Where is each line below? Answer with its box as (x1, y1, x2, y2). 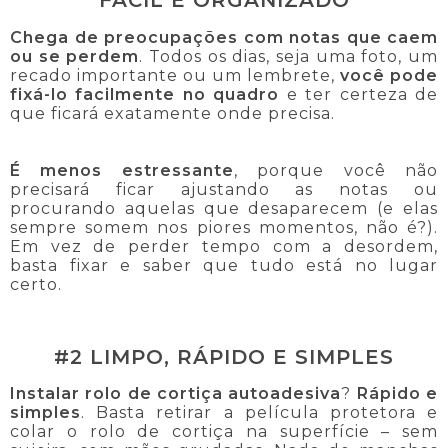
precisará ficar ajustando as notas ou (10, 179, 438, 199)
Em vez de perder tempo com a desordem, (10, 236, 438, 256)
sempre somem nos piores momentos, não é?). (10, 217, 438, 237)
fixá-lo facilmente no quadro (10, 84, 280, 104)
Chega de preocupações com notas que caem (10, 27, 438, 47)
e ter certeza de (279, 84, 439, 104)
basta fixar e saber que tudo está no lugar (10, 255, 438, 275)
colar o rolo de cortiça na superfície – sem (10, 421, 438, 441)
